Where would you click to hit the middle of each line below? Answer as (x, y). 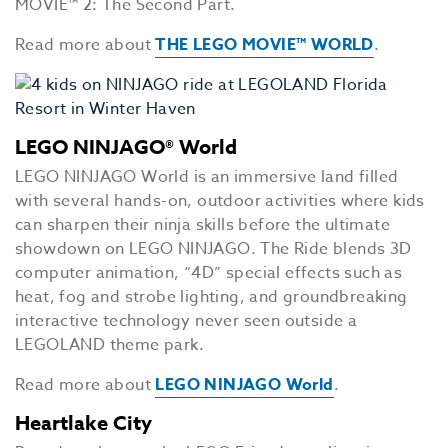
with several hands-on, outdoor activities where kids (220, 201)
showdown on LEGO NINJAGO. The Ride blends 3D (213, 249)
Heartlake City (83, 422)
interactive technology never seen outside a (186, 321)
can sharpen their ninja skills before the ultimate (202, 225)
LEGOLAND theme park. (109, 345)
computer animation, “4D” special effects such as (209, 273)
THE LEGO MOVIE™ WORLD (264, 45)
